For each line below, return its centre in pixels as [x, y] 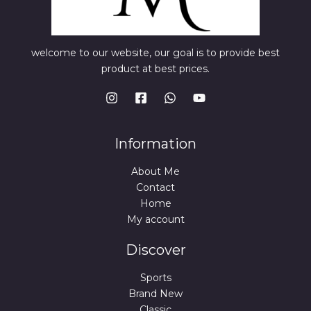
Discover [155, 250]
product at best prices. [155, 68]
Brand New [155, 294]
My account [155, 219]
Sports [155, 278]
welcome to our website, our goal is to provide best [155, 52]
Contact [155, 187]
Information [155, 143]
